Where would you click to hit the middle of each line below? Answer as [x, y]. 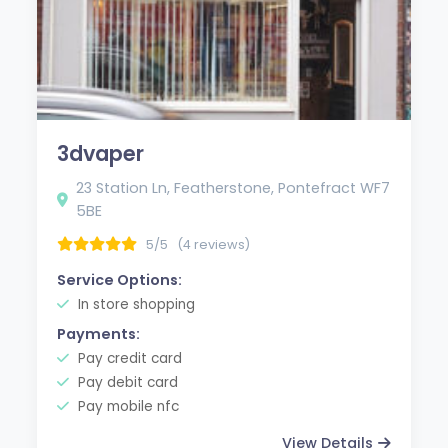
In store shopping [135, 304]
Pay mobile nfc [127, 406]
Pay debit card [126, 382]
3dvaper [101, 153]
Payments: [99, 333]
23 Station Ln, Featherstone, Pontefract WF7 [233, 187]
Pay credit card [128, 358]
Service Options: [120, 279]
